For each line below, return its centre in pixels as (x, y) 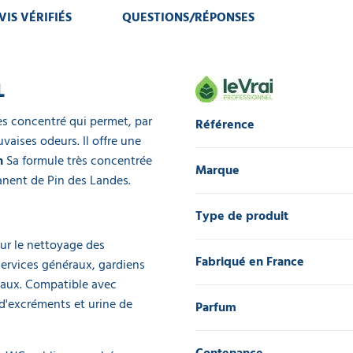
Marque (217, 170)
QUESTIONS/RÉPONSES (188, 17)
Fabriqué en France (250, 261)
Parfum (216, 307)
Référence (225, 124)
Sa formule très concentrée (78, 160)
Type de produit (242, 216)
